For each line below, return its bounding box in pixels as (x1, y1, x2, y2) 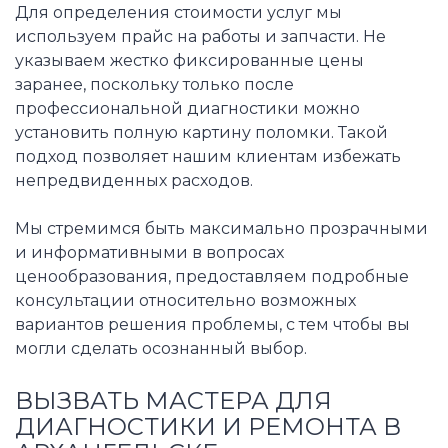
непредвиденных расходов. (15, 171, 253, 191)
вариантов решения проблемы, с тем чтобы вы (15, 315, 410, 335)
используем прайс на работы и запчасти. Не (15, 27, 386, 47)
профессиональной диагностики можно (15, 99, 360, 119)
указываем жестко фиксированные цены (15, 51, 364, 71)
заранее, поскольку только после (15, 75, 294, 95)
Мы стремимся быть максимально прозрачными (15, 219, 428, 239)
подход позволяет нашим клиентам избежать (15, 147, 401, 167)
